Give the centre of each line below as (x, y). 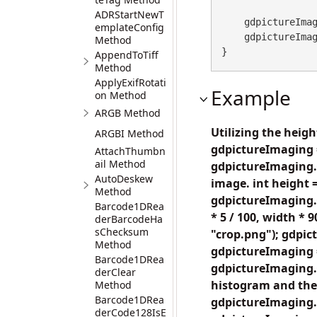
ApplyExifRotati (131, 82)
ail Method (120, 164)
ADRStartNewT (129, 15)
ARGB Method (128, 113)
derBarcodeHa (129, 219)
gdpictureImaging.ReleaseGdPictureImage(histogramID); (232, 37)
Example (251, 98)
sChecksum (122, 232)
